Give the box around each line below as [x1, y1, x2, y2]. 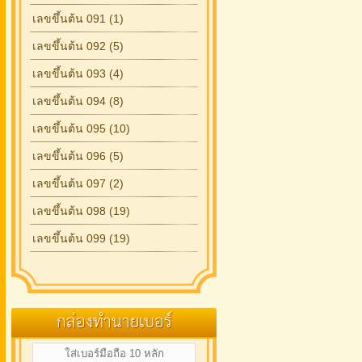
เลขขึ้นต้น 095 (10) [32, 122, 130, 135]
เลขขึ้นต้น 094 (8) [32, 95, 124, 107]
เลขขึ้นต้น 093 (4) [32, 67, 124, 80]
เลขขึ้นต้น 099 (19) [32, 232, 130, 245]
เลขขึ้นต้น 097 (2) [32, 177, 124, 190]
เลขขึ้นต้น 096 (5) [32, 149, 124, 162]
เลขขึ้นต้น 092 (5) [32, 40, 124, 53]
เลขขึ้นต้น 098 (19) [32, 204, 130, 217]
